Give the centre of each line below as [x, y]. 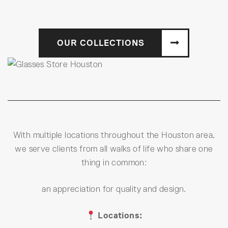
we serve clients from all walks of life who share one [114, 149]
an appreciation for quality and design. [114, 189]
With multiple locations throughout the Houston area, [114, 135]
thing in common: [114, 163]
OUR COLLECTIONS [101, 42]
